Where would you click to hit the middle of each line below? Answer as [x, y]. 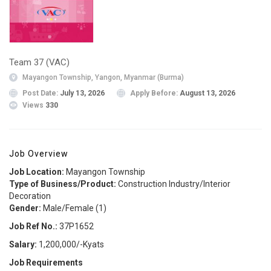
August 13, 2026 [207, 93]
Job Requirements [46, 263]
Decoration [30, 196]
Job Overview [39, 154]
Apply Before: [155, 93]
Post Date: [41, 93]
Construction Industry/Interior [174, 184]
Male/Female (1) [75, 208]
